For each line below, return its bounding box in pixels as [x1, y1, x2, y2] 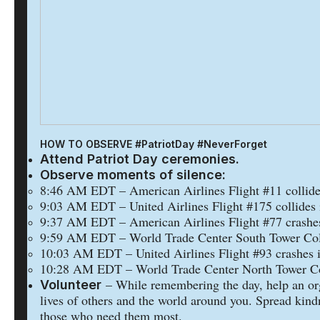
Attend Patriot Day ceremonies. [40, 151, 243, 166]
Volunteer [40, 277, 101, 292]
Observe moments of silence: [40, 167, 226, 182]
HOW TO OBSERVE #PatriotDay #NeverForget [40, 138, 267, 150]
